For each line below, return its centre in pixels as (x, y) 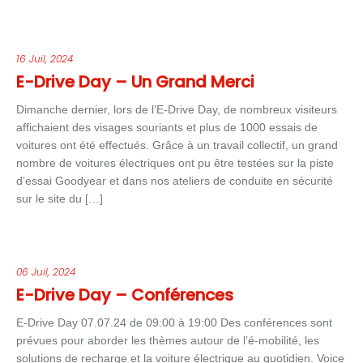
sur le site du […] (60, 199)
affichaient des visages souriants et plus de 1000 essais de (167, 127)
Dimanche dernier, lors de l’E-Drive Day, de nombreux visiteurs (177, 109)
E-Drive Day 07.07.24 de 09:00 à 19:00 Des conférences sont (174, 322)
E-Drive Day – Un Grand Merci (135, 82)
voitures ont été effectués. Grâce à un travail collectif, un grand (177, 145)
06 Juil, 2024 (46, 272)
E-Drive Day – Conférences (125, 295)
